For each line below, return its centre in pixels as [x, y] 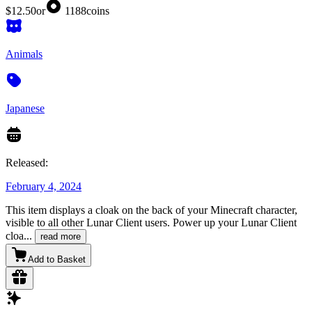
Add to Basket [57, 259]
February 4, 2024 [44, 186]
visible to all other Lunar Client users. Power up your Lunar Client [151, 222]
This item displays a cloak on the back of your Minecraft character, [151, 210]
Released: [27, 162]
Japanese [25, 108]
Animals [24, 54]
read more [61, 236]
